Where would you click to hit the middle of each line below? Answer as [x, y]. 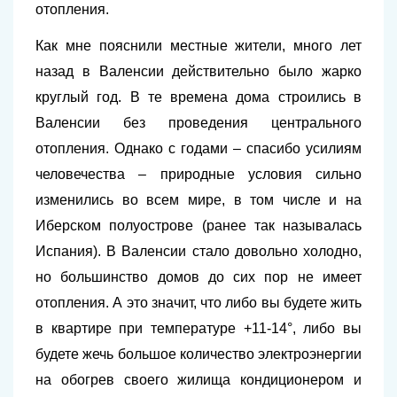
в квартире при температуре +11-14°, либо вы [198, 328]
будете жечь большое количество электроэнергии [198, 354]
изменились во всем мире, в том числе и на [198, 200]
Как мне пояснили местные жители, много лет [198, 46]
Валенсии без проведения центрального [198, 123]
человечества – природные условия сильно [198, 174]
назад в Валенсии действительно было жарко [198, 71]
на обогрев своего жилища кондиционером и [198, 380]
